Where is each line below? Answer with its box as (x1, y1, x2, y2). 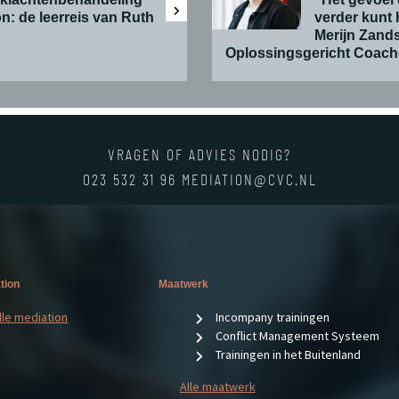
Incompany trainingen (215, 309, 330, 325)
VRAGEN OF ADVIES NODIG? (108, 144, 291, 165)
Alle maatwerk (179, 379, 256, 395)
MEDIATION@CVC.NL (181, 169, 317, 190)
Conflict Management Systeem (215, 328, 379, 344)
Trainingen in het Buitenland (215, 346, 361, 362)
